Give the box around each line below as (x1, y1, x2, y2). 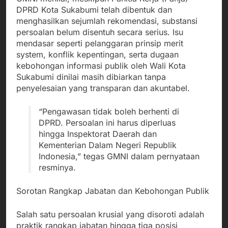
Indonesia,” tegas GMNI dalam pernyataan (39, 151, 199, 161)
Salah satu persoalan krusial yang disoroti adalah (16, 209, 204, 219)
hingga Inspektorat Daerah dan (39, 128, 157, 139)
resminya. (39, 162, 76, 173)
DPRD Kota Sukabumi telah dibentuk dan (16, 4, 172, 15)
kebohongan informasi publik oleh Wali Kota (16, 60, 186, 71)
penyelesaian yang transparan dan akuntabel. (16, 82, 190, 93)
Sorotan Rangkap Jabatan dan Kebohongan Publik (16, 185, 209, 196)
